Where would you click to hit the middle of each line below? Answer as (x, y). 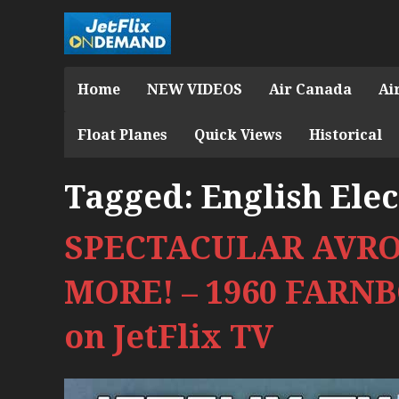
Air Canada (310, 89)
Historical (346, 134)
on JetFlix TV (169, 337)
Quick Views (238, 134)
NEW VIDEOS (195, 89)
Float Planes (122, 134)
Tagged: (129, 197)
